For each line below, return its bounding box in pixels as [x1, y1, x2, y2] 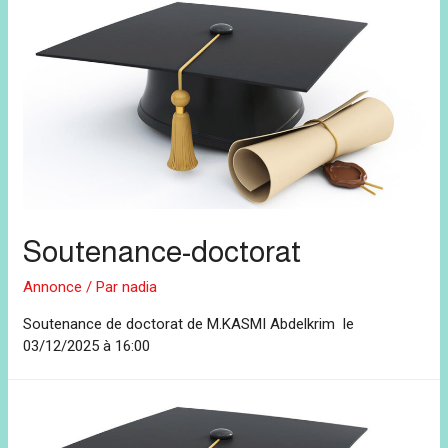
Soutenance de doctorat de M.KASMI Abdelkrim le [23, 314, 355, 333]
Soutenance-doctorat [23, 234, 302, 268]
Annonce [23, 277, 83, 296]
